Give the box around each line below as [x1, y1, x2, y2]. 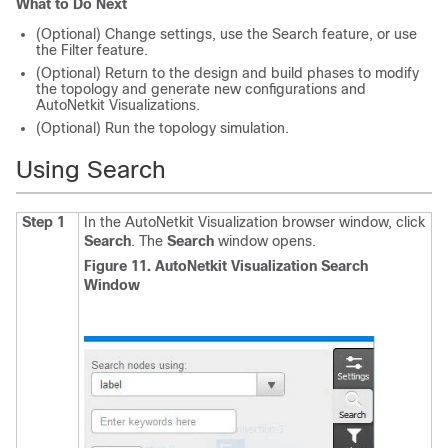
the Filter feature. [36, 42, 148, 59]
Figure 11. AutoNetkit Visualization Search [84, 258, 368, 275]
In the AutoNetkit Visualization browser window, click [84, 214, 425, 231]
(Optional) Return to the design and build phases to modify [36, 65, 419, 82]
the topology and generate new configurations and [36, 81, 366, 98]
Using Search [16, 156, 166, 184]
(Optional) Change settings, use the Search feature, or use [36, 26, 417, 43]
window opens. [214, 233, 316, 250]
